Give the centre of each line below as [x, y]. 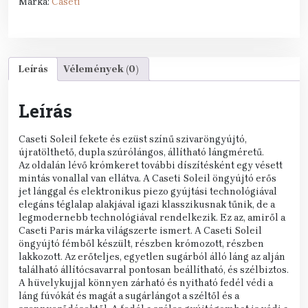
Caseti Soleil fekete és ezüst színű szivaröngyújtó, [133, 139]
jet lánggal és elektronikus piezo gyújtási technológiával [148, 191]
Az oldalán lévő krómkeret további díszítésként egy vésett [151, 165]
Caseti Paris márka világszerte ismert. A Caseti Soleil [140, 230]
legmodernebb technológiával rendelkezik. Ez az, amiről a [152, 217]
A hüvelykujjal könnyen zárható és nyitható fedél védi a [146, 283]
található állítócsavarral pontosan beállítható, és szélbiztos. [154, 269]
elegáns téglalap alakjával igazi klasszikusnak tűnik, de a [147, 204]
